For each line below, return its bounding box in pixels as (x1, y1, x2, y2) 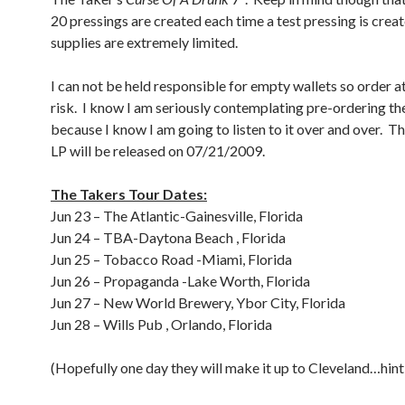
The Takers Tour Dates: (51, 185, 207, 202)
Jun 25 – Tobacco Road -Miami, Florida (51, 250, 292, 268)
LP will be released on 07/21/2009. (51, 142, 265, 159)
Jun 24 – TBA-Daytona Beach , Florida (51, 229, 286, 246)
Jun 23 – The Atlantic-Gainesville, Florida (51, 207, 303, 224)
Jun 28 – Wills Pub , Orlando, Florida (51, 316, 272, 333)
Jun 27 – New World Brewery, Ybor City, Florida (51, 294, 345, 311)
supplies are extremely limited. (51, 33, 238, 51)
